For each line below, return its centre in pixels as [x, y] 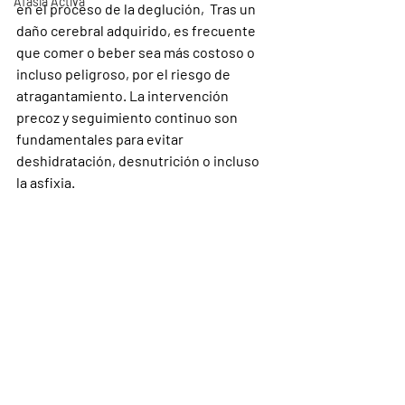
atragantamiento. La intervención [124, 95]
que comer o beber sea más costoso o [137, 52]
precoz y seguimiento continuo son [128, 117]
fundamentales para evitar [101, 139]
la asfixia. [46, 182]
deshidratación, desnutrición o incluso [139, 160]
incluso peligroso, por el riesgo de [125, 74]
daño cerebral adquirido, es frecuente [137, 30]
